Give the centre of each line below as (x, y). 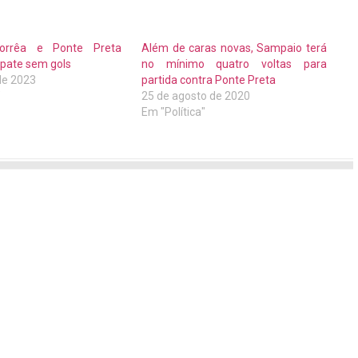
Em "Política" (174, 112)
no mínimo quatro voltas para (234, 64)
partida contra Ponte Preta (209, 80)
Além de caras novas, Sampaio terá (234, 48)
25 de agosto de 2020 (196, 96)
